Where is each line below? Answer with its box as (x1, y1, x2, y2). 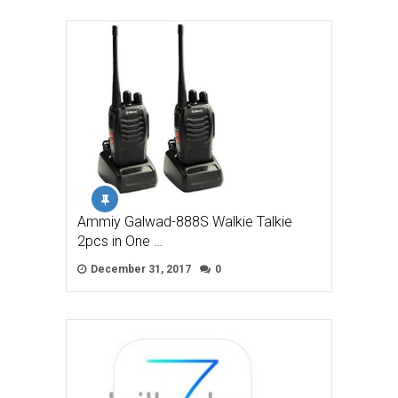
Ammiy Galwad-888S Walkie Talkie (77, 213, 292, 231)
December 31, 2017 (88, 263, 191, 276)
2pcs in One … (77, 233, 163, 251)
